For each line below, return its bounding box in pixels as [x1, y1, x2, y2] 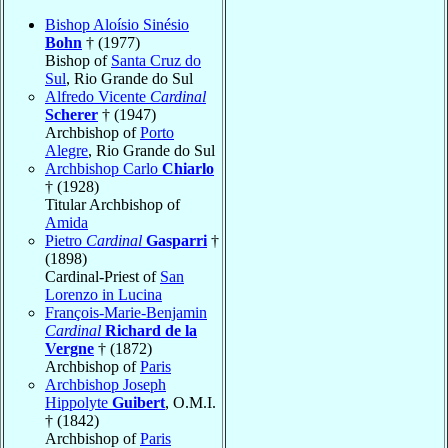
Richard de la [105, 321, 197, 339]
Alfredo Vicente [45, 87, 150, 105]
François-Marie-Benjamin [45, 303, 207, 321]
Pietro [45, 231, 86, 249]
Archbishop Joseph [45, 375, 166, 393]
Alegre [45, 141, 88, 159]
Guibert [112, 393, 165, 411]
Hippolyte [45, 393, 112, 411]
